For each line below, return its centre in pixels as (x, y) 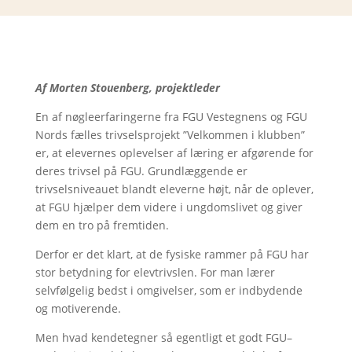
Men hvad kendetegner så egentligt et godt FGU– (163, 337)
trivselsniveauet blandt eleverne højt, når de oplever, (174, 189)
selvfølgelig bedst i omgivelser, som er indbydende (169, 290)
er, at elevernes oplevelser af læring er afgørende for (174, 153)
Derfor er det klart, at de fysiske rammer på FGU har (172, 254)
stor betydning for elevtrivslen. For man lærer (155, 272)
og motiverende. (78, 308)
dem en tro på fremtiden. (102, 225)
